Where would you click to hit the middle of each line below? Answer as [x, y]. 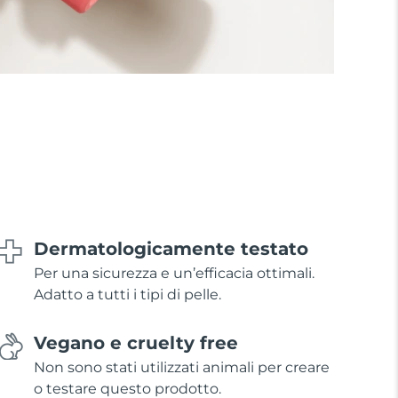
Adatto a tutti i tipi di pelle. [127, 294]
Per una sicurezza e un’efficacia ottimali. [174, 273]
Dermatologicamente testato [171, 248]
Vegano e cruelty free [135, 342]
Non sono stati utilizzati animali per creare [181, 367]
